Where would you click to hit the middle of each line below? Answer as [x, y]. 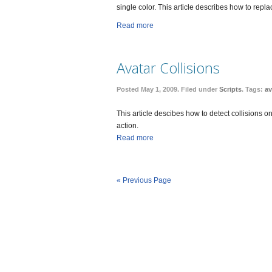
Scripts [230, 89]
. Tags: [253, 89]
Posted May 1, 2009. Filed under [168, 89]
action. [127, 126]
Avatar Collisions [168, 68]
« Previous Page [144, 180]
